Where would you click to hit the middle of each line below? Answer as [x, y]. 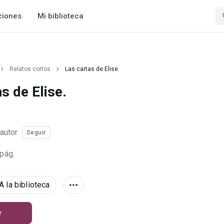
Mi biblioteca [60, 16]
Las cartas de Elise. [92, 69]
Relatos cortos [30, 69]
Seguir [36, 132]
